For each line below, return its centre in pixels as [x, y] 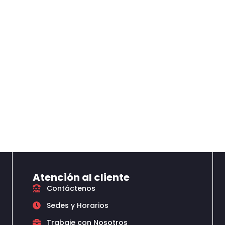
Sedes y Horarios [78, 205]
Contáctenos [71, 188]
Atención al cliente [81, 177]
